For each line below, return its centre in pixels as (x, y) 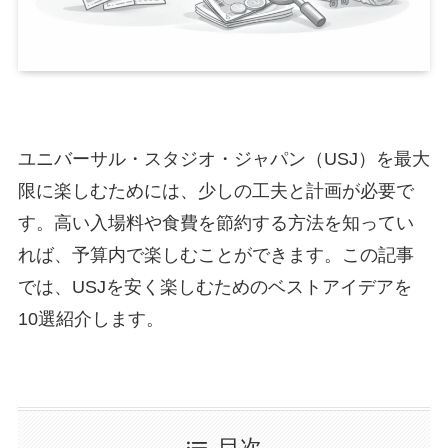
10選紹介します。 (90, 318)
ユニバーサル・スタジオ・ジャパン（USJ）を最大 (223, 158)
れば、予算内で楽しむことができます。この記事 (215, 254)
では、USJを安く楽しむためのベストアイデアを (214, 286)
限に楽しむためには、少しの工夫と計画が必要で (215, 190)
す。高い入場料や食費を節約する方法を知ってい (215, 222)
